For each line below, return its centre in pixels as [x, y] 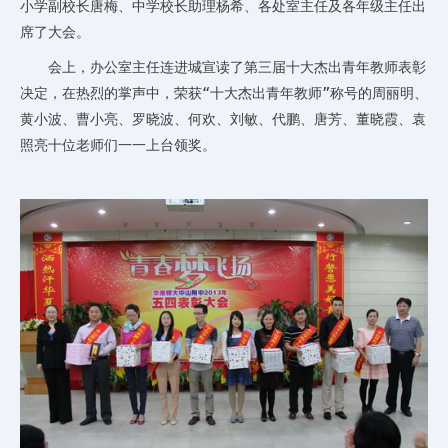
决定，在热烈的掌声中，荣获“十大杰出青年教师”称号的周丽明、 [224, 93]
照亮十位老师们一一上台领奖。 [118, 145]
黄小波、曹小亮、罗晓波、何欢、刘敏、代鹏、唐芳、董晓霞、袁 [223, 119]
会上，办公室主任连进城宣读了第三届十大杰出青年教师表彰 [237, 67]
